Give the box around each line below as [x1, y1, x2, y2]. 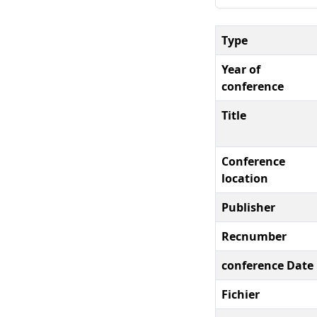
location [221, 170, 268, 186]
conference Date [221, 257, 313, 273]
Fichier [221, 286, 260, 302]
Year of [221, 61, 260, 77]
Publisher [221, 199, 275, 215]
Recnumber [221, 228, 287, 244]
